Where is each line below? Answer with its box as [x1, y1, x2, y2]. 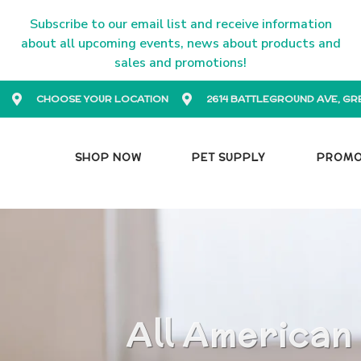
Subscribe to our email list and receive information [29, 15, 332, 33]
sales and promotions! [114, 54, 247, 72]
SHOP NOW [74, 150, 142, 165]
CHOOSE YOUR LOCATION [36, 92, 168, 106]
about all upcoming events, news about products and [20, 35, 341, 52]
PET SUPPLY [192, 150, 267, 165]
